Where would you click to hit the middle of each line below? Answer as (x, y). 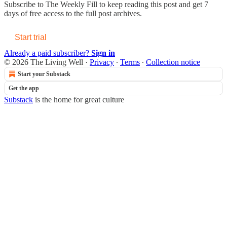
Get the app (24, 88)
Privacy (102, 62)
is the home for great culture (79, 99)
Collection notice (173, 62)
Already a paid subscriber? (48, 53)
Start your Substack (44, 74)
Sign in (103, 53)
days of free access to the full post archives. (73, 13)
